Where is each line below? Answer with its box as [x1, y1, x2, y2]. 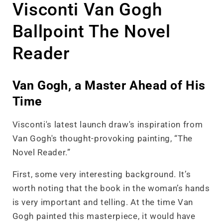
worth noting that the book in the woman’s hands [12, 184, 210, 193]
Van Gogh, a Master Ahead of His [12, 78, 206, 93]
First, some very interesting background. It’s [12, 170, 191, 179]
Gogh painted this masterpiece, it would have [12, 212, 196, 221]
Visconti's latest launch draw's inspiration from [12, 119, 203, 129]
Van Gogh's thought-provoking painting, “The [12, 133, 193, 143]
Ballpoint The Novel [12, 21, 171, 41]
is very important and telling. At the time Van [12, 198, 193, 207]
